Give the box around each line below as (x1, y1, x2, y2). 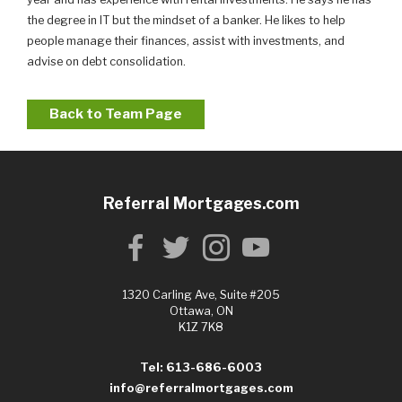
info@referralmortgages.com (109, 380, 293, 395)
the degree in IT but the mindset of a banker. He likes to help (27, 13, 345, 28)
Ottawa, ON (169, 304, 233, 319)
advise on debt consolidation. (27, 55, 186, 69)
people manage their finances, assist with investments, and (27, 34, 345, 48)
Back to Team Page (48, 106, 182, 123)
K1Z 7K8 (179, 320, 223, 335)
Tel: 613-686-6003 (140, 360, 262, 374)
